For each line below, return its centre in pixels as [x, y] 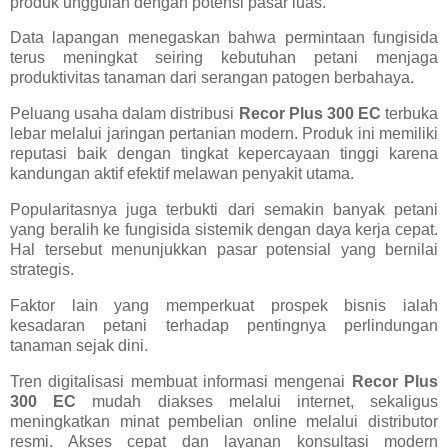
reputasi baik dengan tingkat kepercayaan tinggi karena [224, 154]
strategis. [42, 270]
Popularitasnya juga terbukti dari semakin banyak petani [224, 210]
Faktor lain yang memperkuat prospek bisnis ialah [224, 305]
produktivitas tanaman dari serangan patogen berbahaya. [212, 78]
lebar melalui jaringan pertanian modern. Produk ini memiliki [224, 134]
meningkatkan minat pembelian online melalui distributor [224, 421]
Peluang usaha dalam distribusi [124, 114]
